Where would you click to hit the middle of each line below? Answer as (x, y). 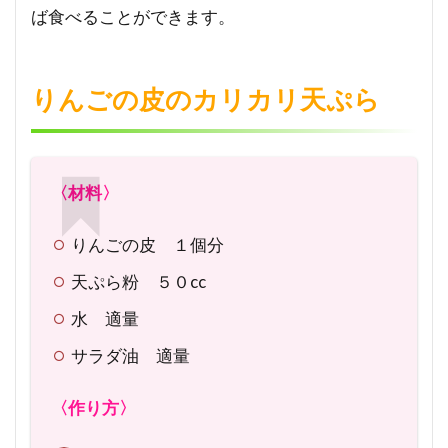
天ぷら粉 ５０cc (139, 281)
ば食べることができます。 (133, 16)
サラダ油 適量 (131, 355)
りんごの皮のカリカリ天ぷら (205, 98)
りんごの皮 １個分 (148, 244)
